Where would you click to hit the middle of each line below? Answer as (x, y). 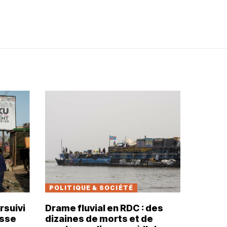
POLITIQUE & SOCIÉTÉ (91, 187)
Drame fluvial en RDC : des (104, 208)
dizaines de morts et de (99, 218)
